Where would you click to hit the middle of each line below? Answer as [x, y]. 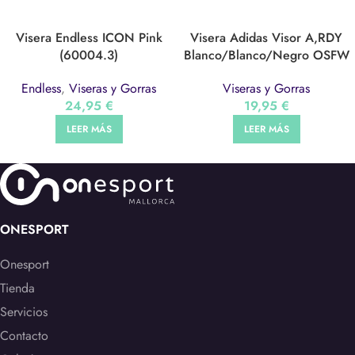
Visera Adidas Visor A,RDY [266, 38]
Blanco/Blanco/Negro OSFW [266, 55]
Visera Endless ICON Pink [89, 38]
